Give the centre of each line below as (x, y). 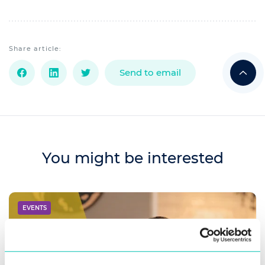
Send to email (150, 73)
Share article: (35, 49)
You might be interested (132, 158)
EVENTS (34, 208)
